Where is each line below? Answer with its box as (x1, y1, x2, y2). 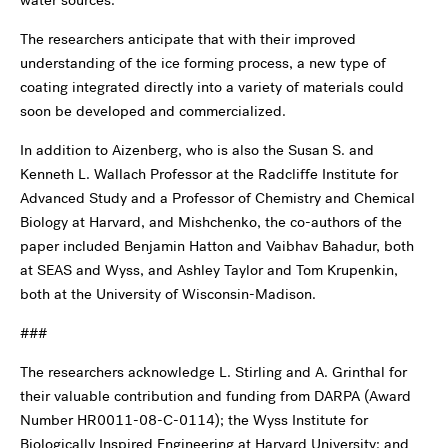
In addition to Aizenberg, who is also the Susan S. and (20, 140, 374, 160)
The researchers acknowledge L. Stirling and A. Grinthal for (20, 362, 407, 382)
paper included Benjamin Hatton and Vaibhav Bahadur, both (20, 236, 414, 256)
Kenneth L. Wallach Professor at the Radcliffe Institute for (20, 164, 398, 184)
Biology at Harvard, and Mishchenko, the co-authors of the (20, 212, 402, 232)
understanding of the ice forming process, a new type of (20, 53, 386, 73)
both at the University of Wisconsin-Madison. (20, 284, 316, 304)
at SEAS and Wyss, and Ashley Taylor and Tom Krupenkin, (20, 260, 398, 280)
